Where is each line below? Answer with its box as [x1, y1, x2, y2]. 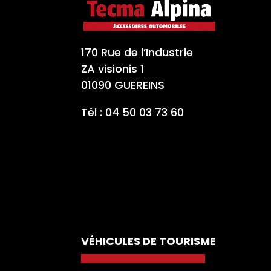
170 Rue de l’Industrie [81, 45, 194, 60]
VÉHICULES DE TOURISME [81, 233, 217, 249]
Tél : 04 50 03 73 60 [81, 105, 184, 120]
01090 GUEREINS [81, 77, 165, 93]
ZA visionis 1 [81, 61, 145, 77]
